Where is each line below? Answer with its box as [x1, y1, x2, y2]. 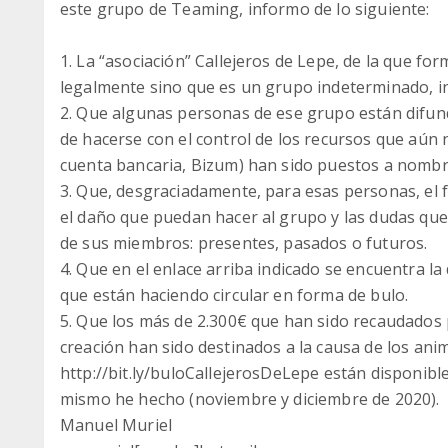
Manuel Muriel [60, 414, 173, 436]
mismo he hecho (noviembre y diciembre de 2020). [60, 388, 440, 410]
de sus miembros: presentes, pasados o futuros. [60, 232, 428, 254]
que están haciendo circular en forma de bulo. [60, 284, 409, 306]
